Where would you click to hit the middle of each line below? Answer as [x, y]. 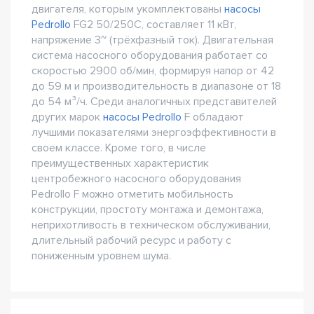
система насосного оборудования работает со [150, 55]
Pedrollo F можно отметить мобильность [132, 194]
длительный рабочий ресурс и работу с [131, 240]
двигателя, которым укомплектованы [128, 9]
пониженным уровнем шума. [101, 255]
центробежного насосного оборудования [136, 178]
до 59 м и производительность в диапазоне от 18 [156, 86]
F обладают [213, 117]
